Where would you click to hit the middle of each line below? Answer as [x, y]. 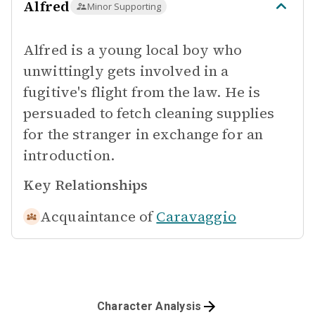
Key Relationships [85, 185]
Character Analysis [149, 306]
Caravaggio [196, 217]
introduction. [69, 155]
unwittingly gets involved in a [126, 71]
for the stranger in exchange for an [143, 134]
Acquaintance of [97, 217]
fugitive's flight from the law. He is [142, 92]
